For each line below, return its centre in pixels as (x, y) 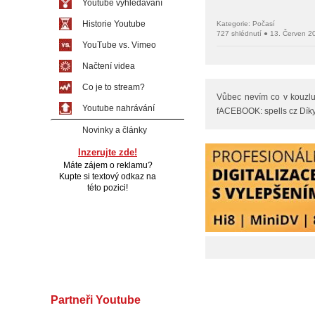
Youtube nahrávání (118, 108)
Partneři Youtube (96, 300)
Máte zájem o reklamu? (108, 165)
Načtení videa (109, 66)
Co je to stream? (114, 87)
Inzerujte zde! (108, 152)
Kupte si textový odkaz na (108, 176)
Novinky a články (115, 130)
